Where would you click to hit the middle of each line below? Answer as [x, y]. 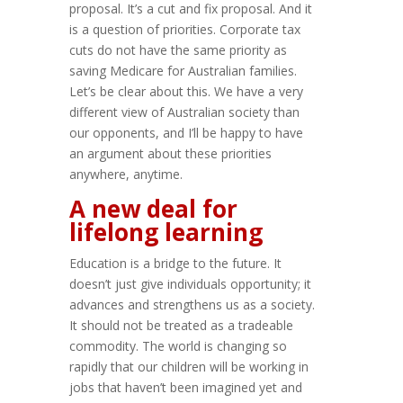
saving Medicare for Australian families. [184, 71]
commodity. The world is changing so [179, 346]
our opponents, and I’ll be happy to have [187, 133]
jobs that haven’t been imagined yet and [186, 388]
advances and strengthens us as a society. [193, 305]
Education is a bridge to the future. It [176, 264]
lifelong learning [166, 233]
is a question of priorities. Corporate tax [185, 30]
